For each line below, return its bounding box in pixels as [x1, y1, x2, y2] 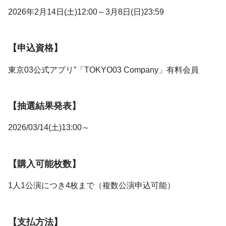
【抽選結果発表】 [8, 101, 81, 111]
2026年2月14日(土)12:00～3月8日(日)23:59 [8, 7, 164, 16]
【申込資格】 [8, 43, 63, 53]
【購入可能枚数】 [8, 158, 81, 169]
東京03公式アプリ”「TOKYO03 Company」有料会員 [8, 65, 199, 74]
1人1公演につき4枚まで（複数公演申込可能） [8, 181, 175, 190]
